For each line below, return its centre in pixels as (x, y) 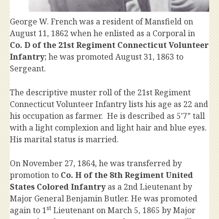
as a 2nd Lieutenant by (149, 187)
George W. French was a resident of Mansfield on (101, 22)
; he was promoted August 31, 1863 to (114, 57)
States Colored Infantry (58, 187)
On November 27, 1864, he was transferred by (96, 163)
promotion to (35, 175)
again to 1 (28, 210)
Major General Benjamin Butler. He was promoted (104, 198)
